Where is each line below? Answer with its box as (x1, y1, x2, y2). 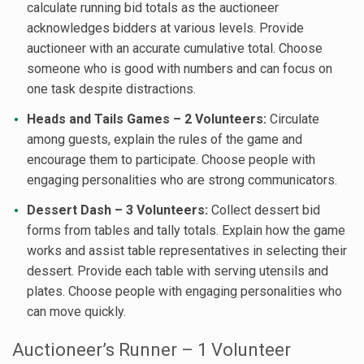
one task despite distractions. (26, 80, 196, 97)
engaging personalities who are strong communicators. (26, 171, 337, 188)
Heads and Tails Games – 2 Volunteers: (26, 110, 270, 127)
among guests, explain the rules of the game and (26, 131, 302, 147)
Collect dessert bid (207, 201, 320, 218)
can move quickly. (26, 303, 126, 319)
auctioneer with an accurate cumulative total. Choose (26, 40, 323, 56)
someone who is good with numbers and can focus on (26, 60, 332, 76)
